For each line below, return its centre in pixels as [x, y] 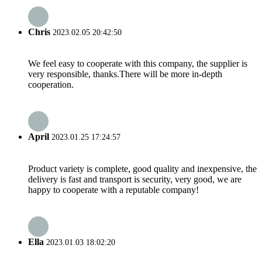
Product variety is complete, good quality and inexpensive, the [142, 168]
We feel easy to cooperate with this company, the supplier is [138, 63]
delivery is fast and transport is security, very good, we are [135, 179]
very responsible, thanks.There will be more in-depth [125, 74]
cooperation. [51, 84]
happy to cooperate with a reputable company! [113, 189]
